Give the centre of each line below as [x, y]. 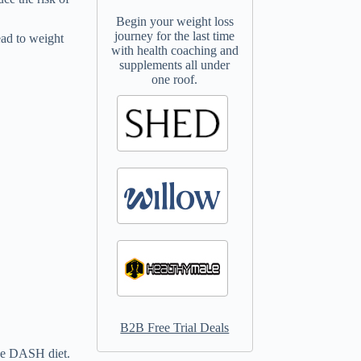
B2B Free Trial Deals [175, 327]
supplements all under [175, 64]
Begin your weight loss [174, 21]
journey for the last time [175, 35]
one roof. [175, 79]
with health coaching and [174, 50]
